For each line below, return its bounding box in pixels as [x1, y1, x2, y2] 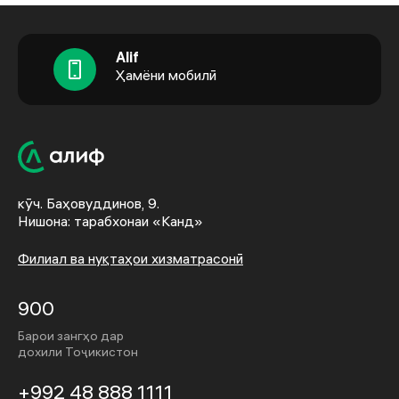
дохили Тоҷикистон [18, 344, 138, 361]
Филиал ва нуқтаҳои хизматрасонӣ [18, 249, 243, 268]
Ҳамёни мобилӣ [116, 66, 216, 85]
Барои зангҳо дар [18, 328, 124, 345]
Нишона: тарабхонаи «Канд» [18, 212, 203, 231]
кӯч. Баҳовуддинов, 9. [18, 194, 159, 213]
